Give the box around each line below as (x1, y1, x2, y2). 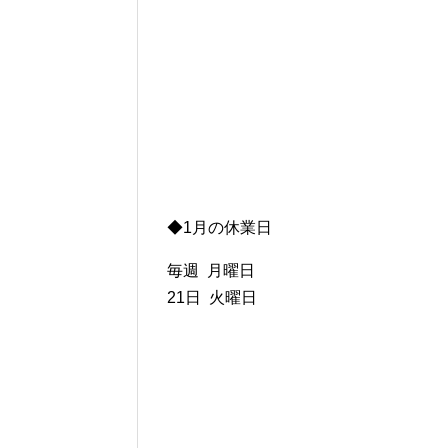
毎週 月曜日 (167, 262, 255, 280)
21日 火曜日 (167, 289, 257, 307)
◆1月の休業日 (167, 219, 272, 237)
